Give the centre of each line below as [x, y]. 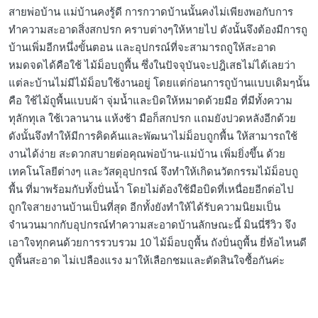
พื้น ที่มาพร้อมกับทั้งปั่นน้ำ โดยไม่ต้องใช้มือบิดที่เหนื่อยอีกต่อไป [151, 190]
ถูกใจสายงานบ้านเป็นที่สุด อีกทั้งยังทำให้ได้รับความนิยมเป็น [144, 207]
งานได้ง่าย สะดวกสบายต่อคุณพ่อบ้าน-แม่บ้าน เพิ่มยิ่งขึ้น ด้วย [147, 154]
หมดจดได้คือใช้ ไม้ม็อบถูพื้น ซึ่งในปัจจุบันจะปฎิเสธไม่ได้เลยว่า [152, 65]
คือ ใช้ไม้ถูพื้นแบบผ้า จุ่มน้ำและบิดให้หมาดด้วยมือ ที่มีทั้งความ [150, 101]
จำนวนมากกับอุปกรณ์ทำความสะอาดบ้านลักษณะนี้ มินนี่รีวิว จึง [152, 225]
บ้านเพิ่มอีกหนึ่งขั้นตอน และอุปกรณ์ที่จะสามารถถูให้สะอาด [142, 48]
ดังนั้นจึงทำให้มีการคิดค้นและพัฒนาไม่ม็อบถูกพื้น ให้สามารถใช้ [153, 136]
